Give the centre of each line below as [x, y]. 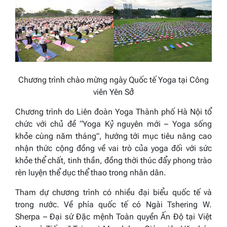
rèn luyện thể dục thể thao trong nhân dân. [91, 173]
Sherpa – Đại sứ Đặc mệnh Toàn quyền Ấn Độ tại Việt [113, 217]
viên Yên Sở [113, 92]
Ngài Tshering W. [179, 205]
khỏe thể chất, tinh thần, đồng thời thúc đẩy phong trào [113, 161]
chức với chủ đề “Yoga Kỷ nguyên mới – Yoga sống [113, 124]
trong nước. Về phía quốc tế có [81, 205]
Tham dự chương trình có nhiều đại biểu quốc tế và [113, 193]
